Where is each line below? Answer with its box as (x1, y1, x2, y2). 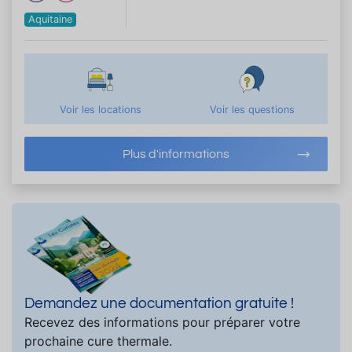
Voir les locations (59, 103, 141, 115)
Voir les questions (209, 103, 295, 115)
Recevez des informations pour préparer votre (24, 313, 300, 330)
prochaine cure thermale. (24, 332, 172, 349)
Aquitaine (28, 13, 73, 25)
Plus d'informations (123, 147, 229, 160)
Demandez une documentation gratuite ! (24, 295, 294, 311)
